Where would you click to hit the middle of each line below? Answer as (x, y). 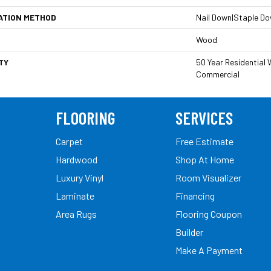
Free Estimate (204, 141)
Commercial (218, 74)
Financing (195, 195)
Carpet (69, 141)
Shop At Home (205, 159)
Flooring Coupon (209, 214)
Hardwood (77, 159)
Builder (189, 232)
